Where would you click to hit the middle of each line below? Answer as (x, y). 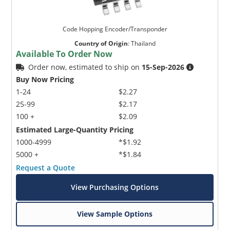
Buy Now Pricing (45, 79)
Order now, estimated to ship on (85, 67)
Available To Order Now (64, 54)
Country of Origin (101, 43)
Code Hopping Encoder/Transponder (115, 29)
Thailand (143, 43)
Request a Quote (46, 167)
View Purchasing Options (115, 187)
